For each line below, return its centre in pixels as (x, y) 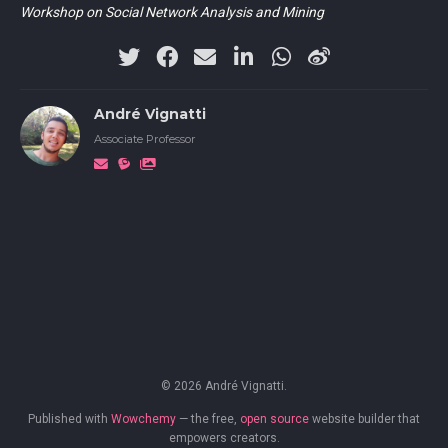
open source (274, 419)
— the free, (208, 419)
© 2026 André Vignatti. (224, 386)
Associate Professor (144, 139)
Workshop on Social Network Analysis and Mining (172, 11)
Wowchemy (143, 419)
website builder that (364, 419)
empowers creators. (224, 438)
